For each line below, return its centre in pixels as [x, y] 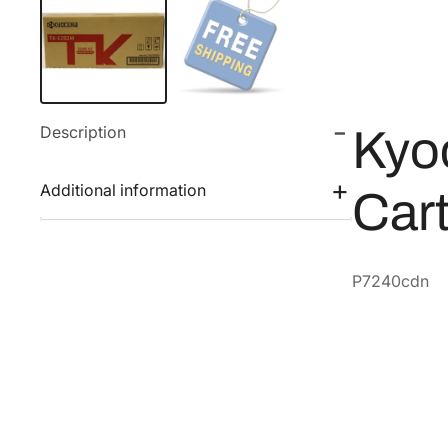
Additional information [123, 190]
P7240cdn [390, 281]
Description [83, 132]
